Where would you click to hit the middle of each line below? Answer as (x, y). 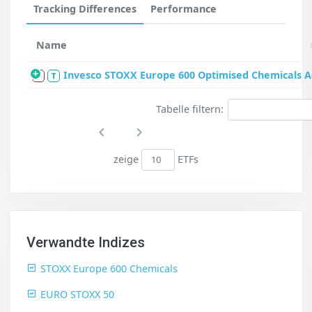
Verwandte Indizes (86, 242)
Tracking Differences (85, 9)
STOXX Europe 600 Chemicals (109, 268)
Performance (184, 9)
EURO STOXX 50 (77, 294)
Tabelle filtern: (190, 109)
